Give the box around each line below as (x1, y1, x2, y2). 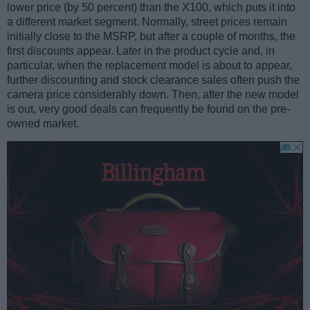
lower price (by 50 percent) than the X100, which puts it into (7, 1, 295, 14)
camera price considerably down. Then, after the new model (7, 89, 299, 101)
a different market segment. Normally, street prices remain (7, 16, 287, 28)
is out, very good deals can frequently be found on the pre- (7, 103, 290, 116)
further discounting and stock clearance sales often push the (7, 74, 300, 86)
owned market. (7, 118, 79, 130)
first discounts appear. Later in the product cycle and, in (7, 45, 275, 57)
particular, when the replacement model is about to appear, (7, 60, 292, 72)
